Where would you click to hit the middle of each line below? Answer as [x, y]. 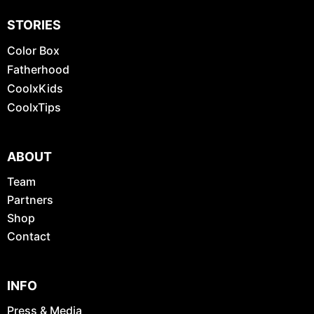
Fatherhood [38, 70]
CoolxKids [35, 89]
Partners [30, 200]
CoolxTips [34, 108]
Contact [29, 237]
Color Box [33, 51]
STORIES [34, 25]
